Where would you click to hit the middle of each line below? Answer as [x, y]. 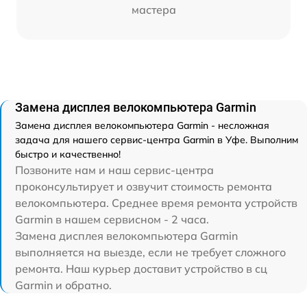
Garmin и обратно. [63, 285]
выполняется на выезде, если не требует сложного [150, 253]
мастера [153, 10]
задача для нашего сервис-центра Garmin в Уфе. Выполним [157, 140]
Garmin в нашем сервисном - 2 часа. [112, 220]
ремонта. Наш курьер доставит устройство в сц [141, 269]
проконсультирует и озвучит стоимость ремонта [144, 187]
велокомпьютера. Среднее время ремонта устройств [156, 203]
